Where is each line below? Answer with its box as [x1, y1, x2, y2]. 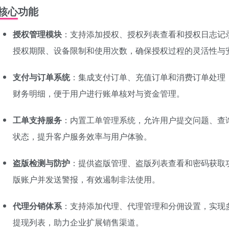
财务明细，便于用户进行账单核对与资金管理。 [13, 87, 185, 100]
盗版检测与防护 [13, 157, 70, 169]
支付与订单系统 [13, 71, 70, 83]
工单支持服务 [13, 114, 62, 126]
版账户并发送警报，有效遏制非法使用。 [13, 173, 160, 186]
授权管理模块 [13, 28, 62, 40]
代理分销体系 [13, 200, 62, 212]
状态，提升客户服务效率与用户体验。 [13, 130, 152, 143]
